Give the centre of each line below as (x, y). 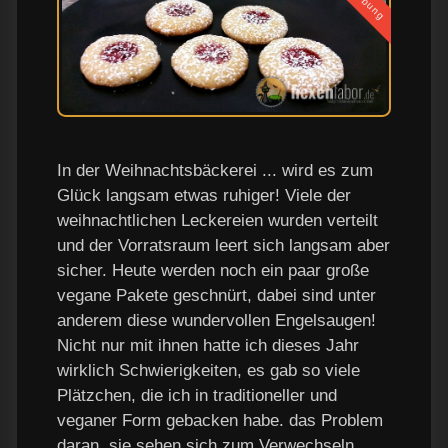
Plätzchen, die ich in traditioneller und (197, 395)
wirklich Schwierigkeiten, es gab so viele (208, 370)
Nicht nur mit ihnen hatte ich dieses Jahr (208, 345)
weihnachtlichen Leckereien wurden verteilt (217, 220)
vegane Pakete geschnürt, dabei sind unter (216, 295)
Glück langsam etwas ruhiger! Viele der (204, 195)
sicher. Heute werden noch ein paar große (213, 270)
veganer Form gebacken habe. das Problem (220, 420)
